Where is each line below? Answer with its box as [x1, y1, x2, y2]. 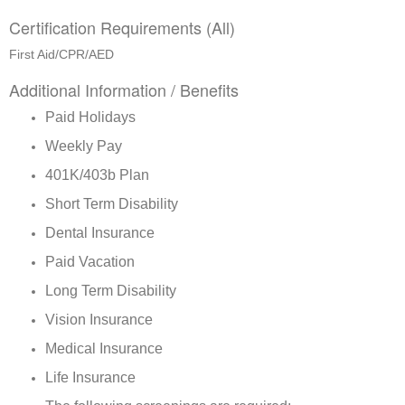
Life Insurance [45, 370, 136, 385]
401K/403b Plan [45, 167, 149, 183]
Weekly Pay [45, 138, 122, 154]
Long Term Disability [45, 283, 176, 298]
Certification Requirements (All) [9, 15, 235, 39]
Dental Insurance [45, 225, 155, 240]
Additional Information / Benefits [9, 78, 239, 101]
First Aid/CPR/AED [9, 47, 114, 61]
